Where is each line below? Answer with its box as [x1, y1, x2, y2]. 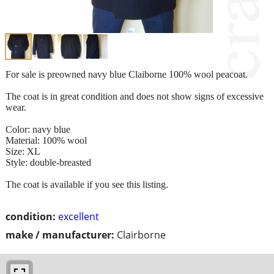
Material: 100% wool [6, 135, 87, 146]
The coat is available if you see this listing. [6, 179, 168, 190]
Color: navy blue [6, 124, 70, 135]
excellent [58, 209, 99, 223]
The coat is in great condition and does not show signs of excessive [6, 91, 264, 102]
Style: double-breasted [6, 157, 91, 168]
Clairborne [117, 228, 166, 242]
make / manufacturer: [6, 228, 114, 242]
